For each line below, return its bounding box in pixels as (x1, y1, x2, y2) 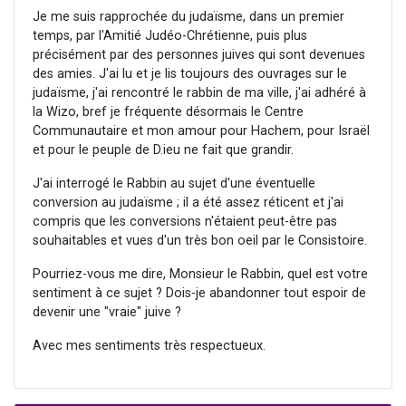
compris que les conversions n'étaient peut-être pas (33, 214, 337, 230)
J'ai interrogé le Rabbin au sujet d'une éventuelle (33, 176, 315, 192)
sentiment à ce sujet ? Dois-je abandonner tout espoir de (33, 285, 366, 302)
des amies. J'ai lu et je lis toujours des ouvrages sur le (33, 66, 347, 82)
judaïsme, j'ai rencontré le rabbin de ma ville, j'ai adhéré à (33, 85, 366, 101)
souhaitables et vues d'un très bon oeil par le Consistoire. (33, 233, 367, 249)
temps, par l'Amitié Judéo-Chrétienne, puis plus (33, 28, 307, 44)
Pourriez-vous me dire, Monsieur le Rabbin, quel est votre (33, 266, 368, 283)
